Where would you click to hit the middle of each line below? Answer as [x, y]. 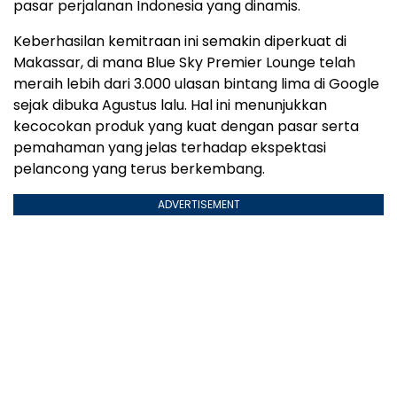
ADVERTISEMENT [198, 205]
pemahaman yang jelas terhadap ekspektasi [170, 148]
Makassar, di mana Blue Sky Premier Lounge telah [184, 63]
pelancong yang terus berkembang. [139, 169]
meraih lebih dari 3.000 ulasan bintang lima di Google [196, 84]
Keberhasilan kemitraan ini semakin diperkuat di [180, 42]
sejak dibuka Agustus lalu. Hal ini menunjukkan [170, 105]
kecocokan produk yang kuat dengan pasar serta [186, 127]
